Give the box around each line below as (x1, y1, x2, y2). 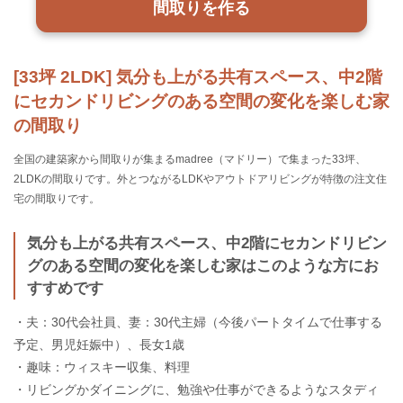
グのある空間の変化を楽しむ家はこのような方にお (27, 257, 380, 275)
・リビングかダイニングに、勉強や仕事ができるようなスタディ (13, 382, 379, 398)
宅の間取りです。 (13, 192, 100, 205)
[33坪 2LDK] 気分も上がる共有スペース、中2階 (13, 66, 382, 86)
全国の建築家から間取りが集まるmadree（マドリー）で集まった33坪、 (13, 152, 366, 166)
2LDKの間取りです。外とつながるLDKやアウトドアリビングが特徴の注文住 (13, 172, 387, 185)
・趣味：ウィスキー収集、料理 (13, 360, 190, 375)
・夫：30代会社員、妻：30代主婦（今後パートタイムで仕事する (13, 315, 382, 330)
